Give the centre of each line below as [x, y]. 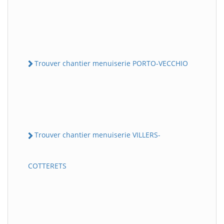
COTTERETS [47, 165]
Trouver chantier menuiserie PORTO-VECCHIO [111, 63]
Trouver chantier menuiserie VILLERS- [97, 135]
